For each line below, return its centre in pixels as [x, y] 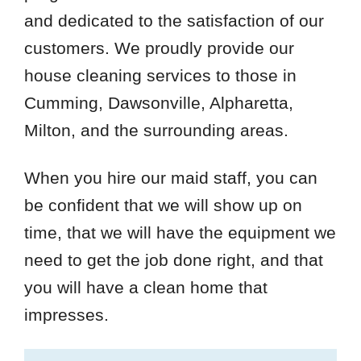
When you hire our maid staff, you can [170, 177]
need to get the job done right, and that [173, 259]
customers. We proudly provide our [159, 48]
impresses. [66, 314]
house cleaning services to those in [160, 75]
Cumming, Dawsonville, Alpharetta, [158, 102]
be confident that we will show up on [163, 205]
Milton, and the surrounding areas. [156, 130]
